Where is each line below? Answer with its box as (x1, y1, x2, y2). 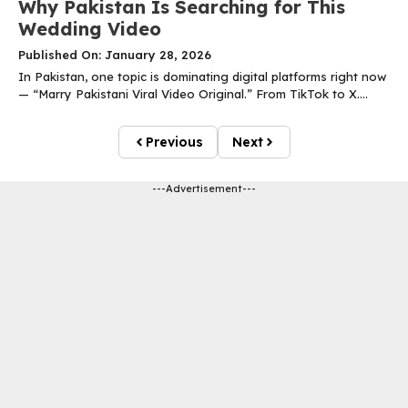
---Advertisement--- (152, 182, 256, 196)
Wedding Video (18, 17, 161, 41)
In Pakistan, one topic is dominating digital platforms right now (18, 69, 386, 85)
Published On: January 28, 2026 (18, 47, 211, 63)
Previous (145, 134, 203, 151)
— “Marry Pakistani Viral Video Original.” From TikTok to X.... (18, 87, 368, 102)
